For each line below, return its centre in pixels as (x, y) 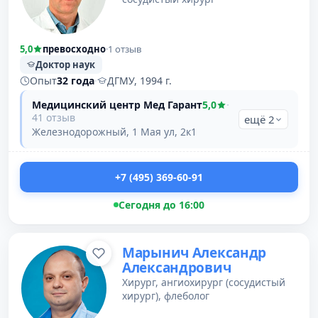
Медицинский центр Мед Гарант (117, 105)
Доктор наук (65, 65)
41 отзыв (54, 117)
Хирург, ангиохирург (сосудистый (204, 282)
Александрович (177, 268)
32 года (76, 81)
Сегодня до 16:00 (161, 205)
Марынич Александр (194, 253)
